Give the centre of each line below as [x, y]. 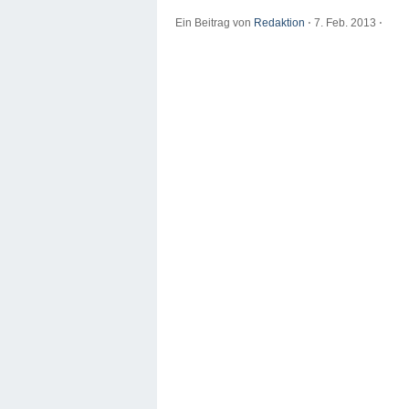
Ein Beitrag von [215, 23]
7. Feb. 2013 [345, 23]
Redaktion [279, 23]
